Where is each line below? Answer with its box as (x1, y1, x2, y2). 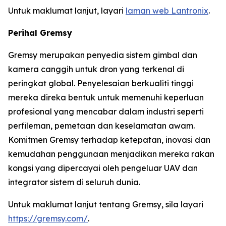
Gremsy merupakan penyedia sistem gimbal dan (8, 49, 197, 60)
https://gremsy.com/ (8, 213, 88, 223)
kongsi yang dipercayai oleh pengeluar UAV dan (8, 162, 198, 173)
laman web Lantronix (126, 5, 208, 16)
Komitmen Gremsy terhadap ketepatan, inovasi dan (8, 134, 210, 145)
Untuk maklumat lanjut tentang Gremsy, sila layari (8, 199, 203, 209)
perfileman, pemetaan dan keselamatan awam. (8, 120, 195, 131)
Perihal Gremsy (8, 27, 72, 38)
